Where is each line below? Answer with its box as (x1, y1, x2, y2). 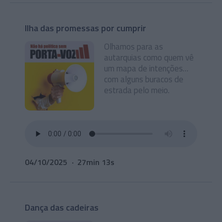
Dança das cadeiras (25, 201, 99, 214)
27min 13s (77, 156, 114, 168)
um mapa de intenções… (104, 62, 188, 75)
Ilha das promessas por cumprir (25, 21, 146, 35)
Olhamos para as (104, 40, 163, 53)
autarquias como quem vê (104, 51, 194, 64)
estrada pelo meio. (104, 84, 169, 97)
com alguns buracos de (104, 73, 183, 86)
